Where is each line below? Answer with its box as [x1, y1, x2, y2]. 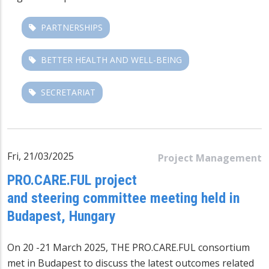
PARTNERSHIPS [41, 21, 103, 33]
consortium [198, 240, 250, 254]
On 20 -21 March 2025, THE [7, 240, 132, 254]
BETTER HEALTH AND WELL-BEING [41, 53, 182, 65]
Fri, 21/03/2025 [7, 149, 74, 163]
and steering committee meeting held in [7, 189, 240, 207]
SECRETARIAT [41, 86, 95, 98]
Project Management [158, 151, 262, 165]
